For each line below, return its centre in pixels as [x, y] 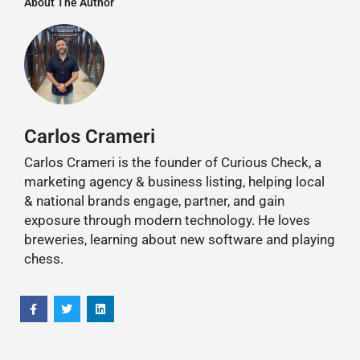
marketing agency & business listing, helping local [174, 182]
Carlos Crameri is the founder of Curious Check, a [173, 163]
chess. [44, 259]
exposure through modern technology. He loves [167, 221]
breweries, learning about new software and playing [180, 240]
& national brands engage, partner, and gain [154, 201]
